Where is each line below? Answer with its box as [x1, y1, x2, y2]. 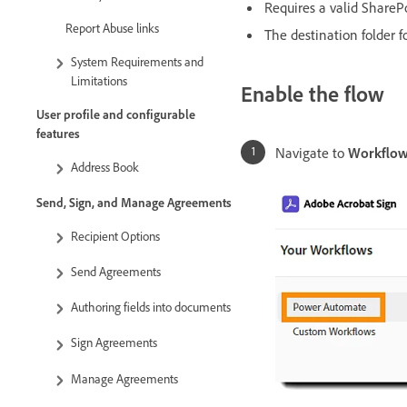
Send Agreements [71, 263, 166, 279]
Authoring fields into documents [71, 299, 231, 315]
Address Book [71, 158, 139, 174]
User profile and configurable [36, 105, 195, 122]
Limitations [71, 72, 127, 88]
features [36, 124, 80, 141]
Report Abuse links [65, 19, 159, 35]
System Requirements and [71, 53, 203, 69]
